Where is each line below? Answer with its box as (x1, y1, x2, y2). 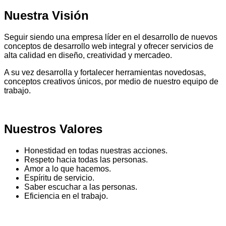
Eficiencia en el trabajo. (24, 192, 108, 201)
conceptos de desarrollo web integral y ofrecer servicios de (4, 41, 213, 50)
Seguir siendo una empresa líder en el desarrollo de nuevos (4, 32, 217, 41)
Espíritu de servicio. (24, 174, 94, 183)
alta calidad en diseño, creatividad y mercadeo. (4, 50, 172, 60)
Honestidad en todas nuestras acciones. (24, 146, 167, 155)
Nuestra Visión (4, 8, 89, 22)
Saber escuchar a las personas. (24, 183, 137, 192)
